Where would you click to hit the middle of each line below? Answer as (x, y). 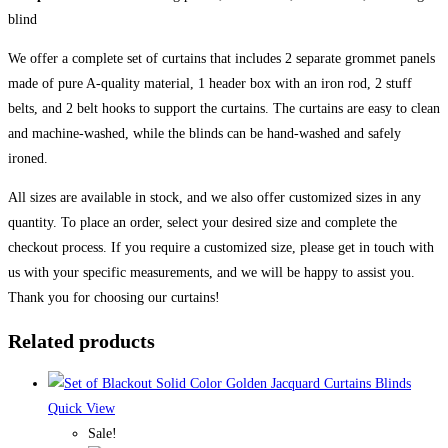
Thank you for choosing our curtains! (114, 298)
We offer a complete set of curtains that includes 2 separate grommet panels (221, 59)
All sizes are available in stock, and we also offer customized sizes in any (214, 198)
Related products (81, 340)
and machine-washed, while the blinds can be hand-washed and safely (204, 134)
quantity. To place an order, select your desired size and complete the (202, 223)
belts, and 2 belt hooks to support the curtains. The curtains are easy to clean (224, 109)
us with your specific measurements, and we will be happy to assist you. (211, 273)
